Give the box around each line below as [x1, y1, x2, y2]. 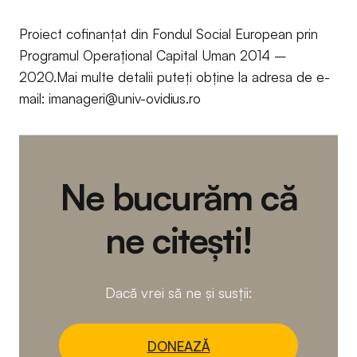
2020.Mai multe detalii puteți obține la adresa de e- [19, 68, 330, 85]
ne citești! [104, 217, 253, 262]
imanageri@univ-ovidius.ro [49, 89, 201, 107]
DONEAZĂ [147, 337, 210, 355]
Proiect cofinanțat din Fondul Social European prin [19, 25, 318, 42]
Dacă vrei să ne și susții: [104, 283, 253, 301]
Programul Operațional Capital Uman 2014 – [19, 46, 287, 64]
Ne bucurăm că [60, 174, 297, 219]
